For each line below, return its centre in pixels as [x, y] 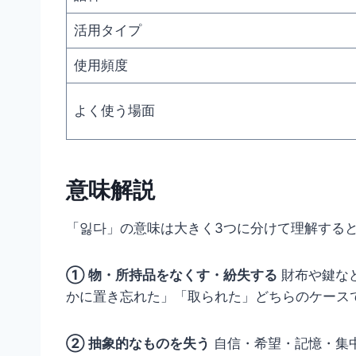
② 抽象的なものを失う [138, 344]
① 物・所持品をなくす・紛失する [172, 275]
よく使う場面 [114, 111]
